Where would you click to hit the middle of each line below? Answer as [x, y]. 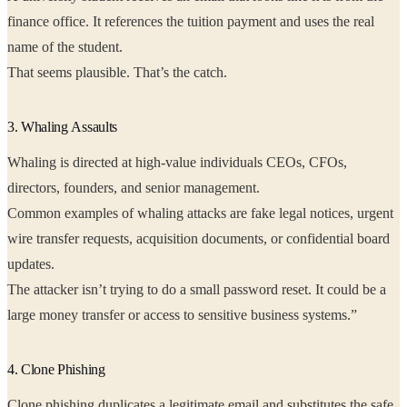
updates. [33, 264]
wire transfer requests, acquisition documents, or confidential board [45, 239]
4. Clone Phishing [56, 370]
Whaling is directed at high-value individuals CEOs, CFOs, [177, 163]
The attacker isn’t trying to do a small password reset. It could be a [197, 290]
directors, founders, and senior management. [192, 188]
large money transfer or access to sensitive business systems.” [198, 315]
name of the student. [102, 47]
